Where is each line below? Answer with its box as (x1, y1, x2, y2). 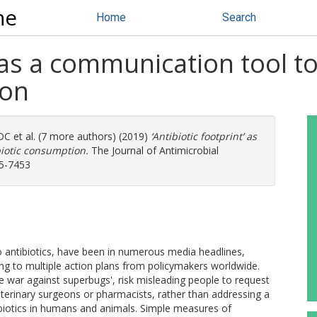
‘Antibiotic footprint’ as (151, 129, 257, 143)
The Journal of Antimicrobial (88, 144, 219, 157)
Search (222, 11, 256, 24)
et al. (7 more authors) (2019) (11, 129, 151, 143)
